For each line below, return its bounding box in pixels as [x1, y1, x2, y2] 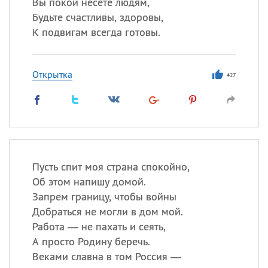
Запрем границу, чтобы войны [32, 190, 176, 203]
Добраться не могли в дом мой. [32, 205, 183, 218]
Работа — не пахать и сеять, [32, 220, 166, 233]
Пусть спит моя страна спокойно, [32, 160, 190, 173]
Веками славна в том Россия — [32, 249, 181, 263]
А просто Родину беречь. [32, 234, 150, 248]
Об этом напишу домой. [32, 175, 146, 188]
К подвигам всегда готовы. [32, 25, 160, 39]
